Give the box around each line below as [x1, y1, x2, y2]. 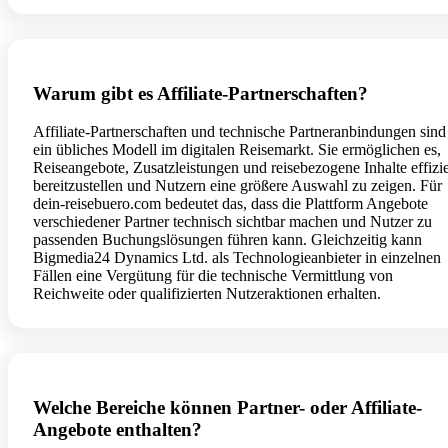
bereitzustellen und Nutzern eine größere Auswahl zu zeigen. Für [33, 177, 442, 195]
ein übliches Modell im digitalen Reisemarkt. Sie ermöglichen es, [33, 141, 441, 159]
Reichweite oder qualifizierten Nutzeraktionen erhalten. [33, 285, 381, 303]
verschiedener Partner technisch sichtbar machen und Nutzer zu [33, 213, 432, 231]
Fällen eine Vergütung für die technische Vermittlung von [33, 267, 393, 285]
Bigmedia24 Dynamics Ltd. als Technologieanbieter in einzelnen [33, 249, 441, 267]
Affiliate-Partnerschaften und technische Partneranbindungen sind [33, 123, 446, 141]
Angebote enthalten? [33, 419, 202, 441]
